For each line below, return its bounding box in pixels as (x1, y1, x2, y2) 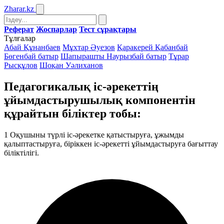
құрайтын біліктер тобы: (4, 106, 141, 120)
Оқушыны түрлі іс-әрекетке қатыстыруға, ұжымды (10, 130, 184, 139)
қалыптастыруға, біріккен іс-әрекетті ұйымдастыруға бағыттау (4, 139, 218, 148)
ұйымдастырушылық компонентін (4, 93, 195, 106)
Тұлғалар (4, 34, 35, 42)
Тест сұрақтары (79, 25, 136, 33)
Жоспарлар (36, 25, 77, 33)
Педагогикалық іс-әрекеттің (4, 79, 158, 93)
